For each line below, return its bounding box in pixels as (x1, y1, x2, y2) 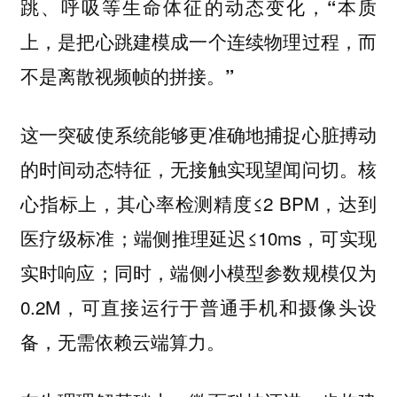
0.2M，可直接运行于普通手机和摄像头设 (19, 293, 378, 321)
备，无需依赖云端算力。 (19, 328, 225, 355)
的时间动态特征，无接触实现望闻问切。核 (19, 155, 378, 183)
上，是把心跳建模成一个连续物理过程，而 (19, 27, 378, 54)
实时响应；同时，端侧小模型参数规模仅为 (19, 259, 378, 286)
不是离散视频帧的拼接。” (19, 62, 234, 89)
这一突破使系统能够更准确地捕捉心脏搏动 (19, 121, 378, 148)
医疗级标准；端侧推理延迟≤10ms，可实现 (19, 224, 378, 252)
